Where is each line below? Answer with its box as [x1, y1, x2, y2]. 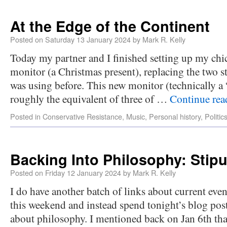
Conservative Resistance [43, 111, 122, 122]
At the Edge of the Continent [10, 16, 210, 36]
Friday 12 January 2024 [45, 167, 121, 178]
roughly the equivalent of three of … [10, 91, 170, 106]
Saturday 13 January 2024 [45, 34, 131, 45]
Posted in [10, 111, 41, 122]
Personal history [149, 111, 201, 122]
